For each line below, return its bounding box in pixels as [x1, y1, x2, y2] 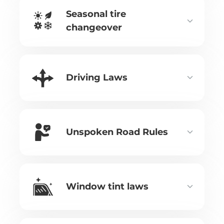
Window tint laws [66, 180, 148, 192]
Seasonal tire [66, 8, 126, 19]
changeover [66, 21, 122, 33]
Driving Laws [66, 71, 127, 83]
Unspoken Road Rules [66, 126, 168, 137]
